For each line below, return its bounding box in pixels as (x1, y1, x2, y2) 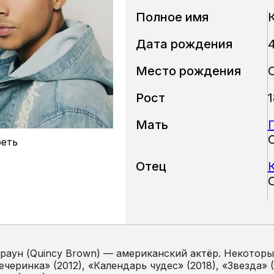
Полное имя (136, 9, 209, 24)
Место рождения (136, 63, 241, 78)
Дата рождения (136, 36, 232, 51)
